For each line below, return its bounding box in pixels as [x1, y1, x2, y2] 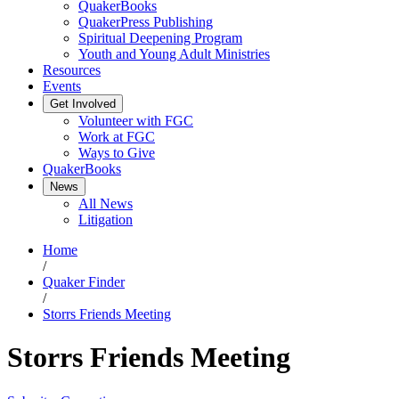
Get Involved [50, 97, 116, 110]
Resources [43, 62, 101, 77]
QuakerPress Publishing [78, 14, 213, 29]
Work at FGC [78, 129, 155, 144]
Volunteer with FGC [78, 113, 193, 128]
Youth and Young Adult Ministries [78, 46, 270, 61]
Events [43, 78, 81, 94]
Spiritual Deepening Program [78, 30, 242, 45]
